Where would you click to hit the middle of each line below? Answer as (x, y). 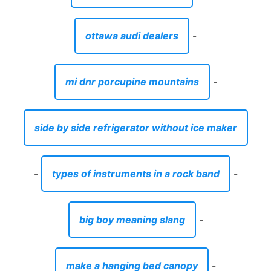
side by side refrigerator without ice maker (135, 127)
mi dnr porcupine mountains (132, 81)
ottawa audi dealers (132, 35)
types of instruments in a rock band (135, 173)
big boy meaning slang (132, 219)
